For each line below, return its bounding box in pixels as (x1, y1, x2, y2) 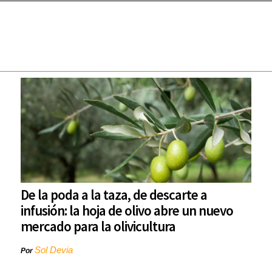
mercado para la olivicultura (21, 217, 175, 236)
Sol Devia (35, 245, 73, 256)
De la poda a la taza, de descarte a (21, 186, 207, 204)
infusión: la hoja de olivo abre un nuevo (21, 202, 233, 220)
